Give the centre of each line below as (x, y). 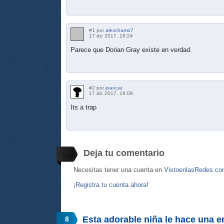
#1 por (97, 30)
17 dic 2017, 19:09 (111, 93)
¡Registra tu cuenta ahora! (111, 184)
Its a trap (83, 107)
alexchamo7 (119, 30)
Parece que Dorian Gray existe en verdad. (131, 49)
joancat (114, 87)
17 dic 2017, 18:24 (111, 35)
